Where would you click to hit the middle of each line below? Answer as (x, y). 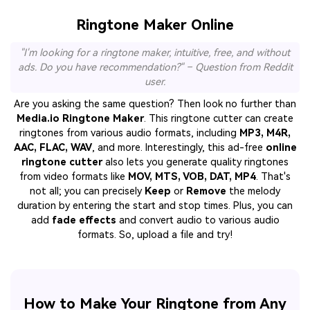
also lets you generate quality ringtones (195, 163)
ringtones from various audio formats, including (129, 134)
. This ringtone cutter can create (219, 119)
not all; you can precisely (87, 192)
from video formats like (74, 177)
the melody (253, 192)
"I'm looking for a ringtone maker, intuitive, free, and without (155, 53)
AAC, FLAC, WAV (53, 148)
